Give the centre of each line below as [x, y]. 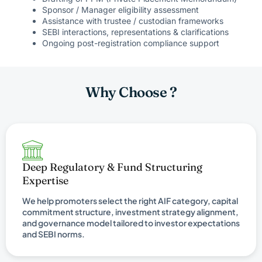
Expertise [45, 181]
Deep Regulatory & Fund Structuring [112, 167]
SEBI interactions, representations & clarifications [135, 32]
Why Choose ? [131, 92]
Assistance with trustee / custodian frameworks [133, 21]
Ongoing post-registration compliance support [131, 43]
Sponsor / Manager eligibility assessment [120, 10]
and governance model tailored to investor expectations [131, 223]
